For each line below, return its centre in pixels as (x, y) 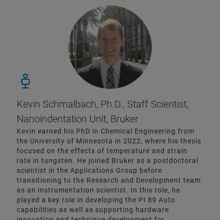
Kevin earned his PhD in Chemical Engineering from (106, 131)
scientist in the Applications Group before (89, 171)
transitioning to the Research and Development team (109, 180)
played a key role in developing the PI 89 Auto (96, 200)
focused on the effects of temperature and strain (102, 151)
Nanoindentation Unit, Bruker (78, 119)
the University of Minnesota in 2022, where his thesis (109, 141)
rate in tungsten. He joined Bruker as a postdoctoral (108, 161)
